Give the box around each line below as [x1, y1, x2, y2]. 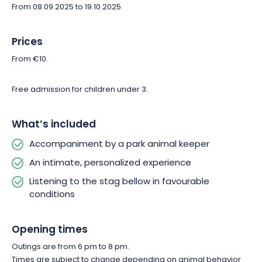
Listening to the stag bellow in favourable [29, 175, 209, 189]
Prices [12, 34, 43, 51]
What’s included [12, 116, 96, 133]
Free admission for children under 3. [12, 84, 148, 96]
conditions [29, 188, 75, 202]
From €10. [12, 53, 48, 65]
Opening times [12, 222, 88, 239]
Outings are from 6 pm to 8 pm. [12, 241, 129, 253]
